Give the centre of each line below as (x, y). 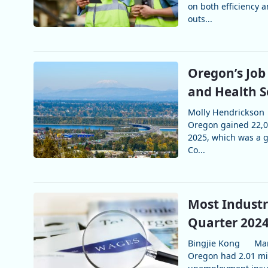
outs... (200, 19)
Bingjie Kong (214, 243)
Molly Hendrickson (226, 112)
